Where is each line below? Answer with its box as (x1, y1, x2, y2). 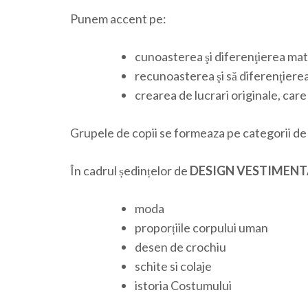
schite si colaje (135, 258, 212, 274)
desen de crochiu (135, 239, 226, 255)
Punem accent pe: (70, 11, 166, 27)
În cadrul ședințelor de (70, 163, 190, 179)
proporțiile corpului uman (135, 220, 268, 236)
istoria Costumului (135, 278, 232, 294)
